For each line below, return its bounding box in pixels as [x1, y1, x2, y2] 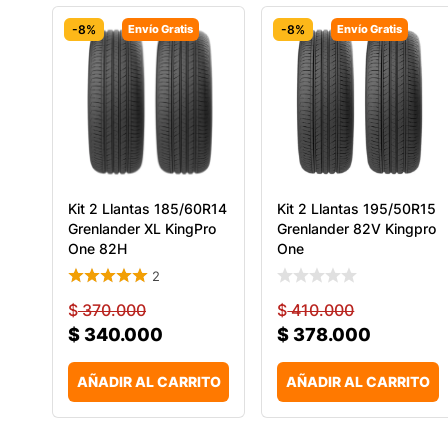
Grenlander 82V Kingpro [277, 219, 437, 237]
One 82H [68, 239, 127, 257]
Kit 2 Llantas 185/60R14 [68, 199, 227, 217]
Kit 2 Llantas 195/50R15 [277, 199, 437, 217]
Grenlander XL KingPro [68, 219, 216, 237]
